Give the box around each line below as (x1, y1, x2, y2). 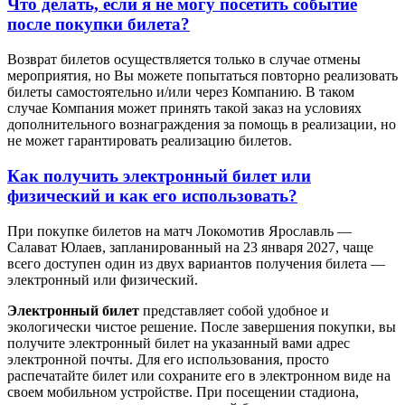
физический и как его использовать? (7, 185, 297, 205)
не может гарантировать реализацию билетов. (7, 133, 292, 149)
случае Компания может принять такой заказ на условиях (7, 100, 362, 117)
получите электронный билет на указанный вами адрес (7, 334, 350, 351)
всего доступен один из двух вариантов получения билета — (7, 255, 385, 271)
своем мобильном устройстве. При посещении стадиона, (7, 383, 359, 400)
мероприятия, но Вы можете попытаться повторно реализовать (7, 68, 398, 84)
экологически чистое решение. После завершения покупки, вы (7, 318, 396, 334)
